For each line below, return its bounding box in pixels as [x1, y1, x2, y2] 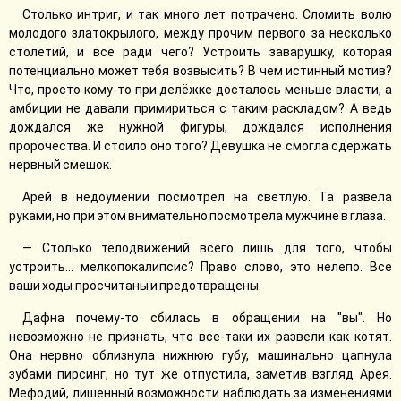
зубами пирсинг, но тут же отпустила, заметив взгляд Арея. [9, 367, 392, 381]
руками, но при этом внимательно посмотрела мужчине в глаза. [9, 209, 387, 223]
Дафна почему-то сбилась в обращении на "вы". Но [22, 311, 392, 325]
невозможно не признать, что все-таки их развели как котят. [9, 329, 392, 344]
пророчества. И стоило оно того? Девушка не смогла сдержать [9, 139, 392, 153]
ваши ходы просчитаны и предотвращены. [9, 278, 262, 293]
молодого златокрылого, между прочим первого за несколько [9, 26, 392, 40]
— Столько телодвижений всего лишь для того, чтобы [22, 241, 392, 255]
